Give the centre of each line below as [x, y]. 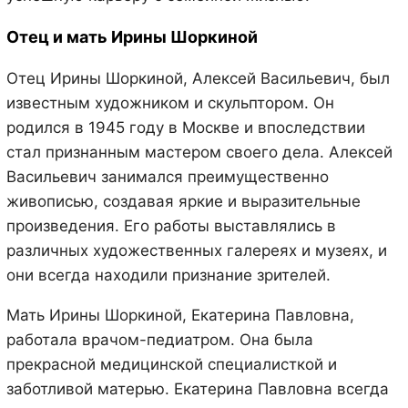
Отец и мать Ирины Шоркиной [132, 36]
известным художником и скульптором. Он [170, 102]
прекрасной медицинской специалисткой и [171, 364]
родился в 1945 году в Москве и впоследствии [185, 127]
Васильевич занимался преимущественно [167, 176]
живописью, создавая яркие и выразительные [183, 201]
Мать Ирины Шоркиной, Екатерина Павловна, [180, 315]
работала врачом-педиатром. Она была [159, 339]
